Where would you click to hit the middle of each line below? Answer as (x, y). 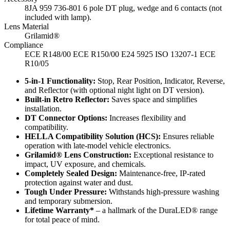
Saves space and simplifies (153, 100)
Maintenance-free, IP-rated (161, 174)
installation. (43, 109)
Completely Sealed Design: (71, 174)
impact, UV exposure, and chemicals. (85, 164)
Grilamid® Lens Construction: (78, 155)
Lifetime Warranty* (59, 210)
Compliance (24, 45)
